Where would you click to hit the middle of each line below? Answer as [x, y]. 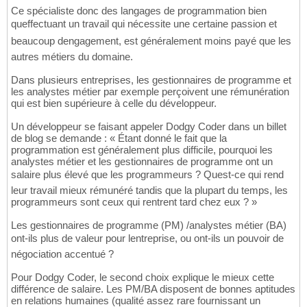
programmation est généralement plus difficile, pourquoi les [142, 150]
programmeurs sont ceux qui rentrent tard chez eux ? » [134, 202]
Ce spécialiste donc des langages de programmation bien [139, 11]
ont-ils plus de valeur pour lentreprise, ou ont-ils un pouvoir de [147, 238]
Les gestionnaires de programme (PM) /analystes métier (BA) [149, 225]
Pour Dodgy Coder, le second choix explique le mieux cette [143, 278]
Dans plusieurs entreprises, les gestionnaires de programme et [151, 80]
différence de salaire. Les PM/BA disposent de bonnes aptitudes [153, 289]
